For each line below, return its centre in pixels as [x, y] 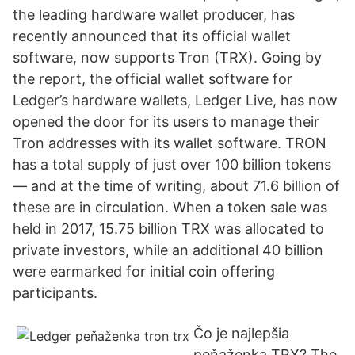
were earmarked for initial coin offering [144, 271]
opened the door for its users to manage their [166, 122]
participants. [55, 293]
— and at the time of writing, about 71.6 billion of [176, 186]
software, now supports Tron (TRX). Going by [167, 57]
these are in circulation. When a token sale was [170, 207]
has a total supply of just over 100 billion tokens [172, 164]
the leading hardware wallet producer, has [154, 15]
